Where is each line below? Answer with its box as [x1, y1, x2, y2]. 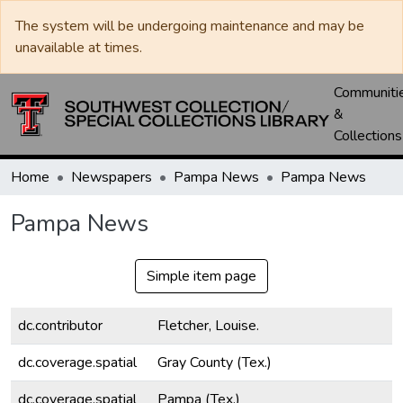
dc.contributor [18, 316, 103, 336]
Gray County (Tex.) [157, 353, 272, 372]
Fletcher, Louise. [157, 316, 259, 336]
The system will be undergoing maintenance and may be [15, 16, 364, 36]
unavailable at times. [15, 38, 142, 58]
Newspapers [71, 167, 152, 187]
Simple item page [147, 266, 256, 286]
